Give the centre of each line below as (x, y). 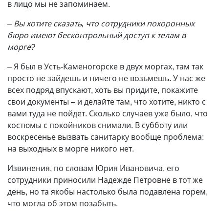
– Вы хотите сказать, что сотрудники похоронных (101, 23)
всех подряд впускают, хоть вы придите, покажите (103, 90)
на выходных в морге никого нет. (71, 149)
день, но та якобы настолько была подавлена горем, (108, 192)
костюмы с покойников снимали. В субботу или (98, 125)
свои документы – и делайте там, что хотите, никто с (107, 102)
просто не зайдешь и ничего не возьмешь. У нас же (106, 78)
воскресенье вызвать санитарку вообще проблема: (106, 137)
